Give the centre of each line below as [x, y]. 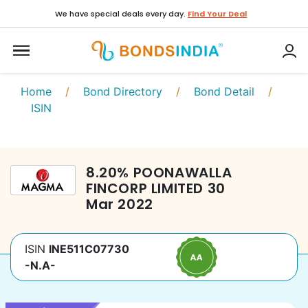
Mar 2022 [120, 204]
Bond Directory [123, 91]
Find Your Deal [217, 14]
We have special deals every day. [120, 14]
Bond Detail [224, 91]
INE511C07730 [89, 249]
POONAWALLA [183, 173]
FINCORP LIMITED [145, 188]
